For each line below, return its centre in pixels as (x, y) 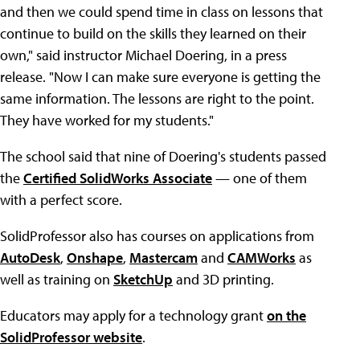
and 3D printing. (223, 279)
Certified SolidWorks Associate (118, 178)
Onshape (95, 258)
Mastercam (164, 258)
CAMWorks (262, 258)
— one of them (260, 178)
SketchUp (143, 279)
